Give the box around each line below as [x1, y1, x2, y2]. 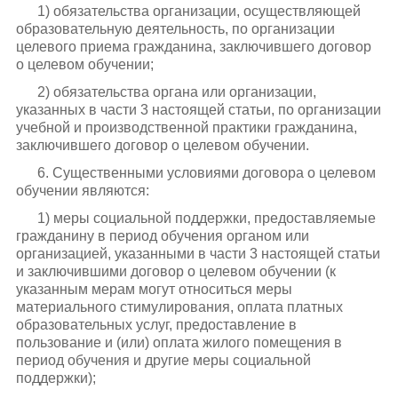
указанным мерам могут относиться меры [15, 282, 292, 298]
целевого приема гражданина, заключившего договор [15, 38, 371, 54]
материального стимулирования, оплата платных [15, 299, 343, 315]
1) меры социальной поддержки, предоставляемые [36, 211, 376, 227]
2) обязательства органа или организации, [36, 84, 316, 99]
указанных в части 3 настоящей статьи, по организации [15, 101, 381, 117]
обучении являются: [15, 182, 149, 198]
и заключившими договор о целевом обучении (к [15, 264, 336, 280]
